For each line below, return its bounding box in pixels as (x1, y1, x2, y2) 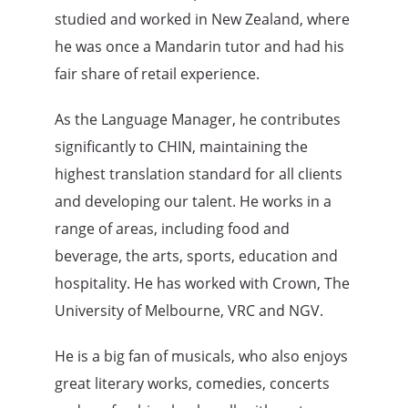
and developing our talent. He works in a (55, 191, 331, 212)
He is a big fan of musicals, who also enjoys (55, 346, 348, 367)
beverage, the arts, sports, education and (55, 246, 338, 267)
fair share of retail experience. (55, 64, 260, 85)
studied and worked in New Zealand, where (55, 9, 350, 30)
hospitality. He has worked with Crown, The (55, 273, 350, 294)
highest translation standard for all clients (55, 164, 342, 185)
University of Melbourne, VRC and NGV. (55, 301, 323, 321)
